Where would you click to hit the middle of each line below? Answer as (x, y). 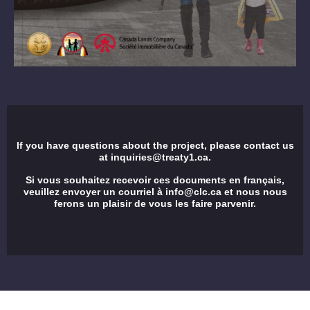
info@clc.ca (193, 192)
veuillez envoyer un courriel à (94, 192)
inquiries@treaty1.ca (159, 157)
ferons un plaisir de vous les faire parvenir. (155, 204)
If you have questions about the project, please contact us (155, 146)
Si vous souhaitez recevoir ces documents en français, (155, 180)
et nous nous (254, 192)
